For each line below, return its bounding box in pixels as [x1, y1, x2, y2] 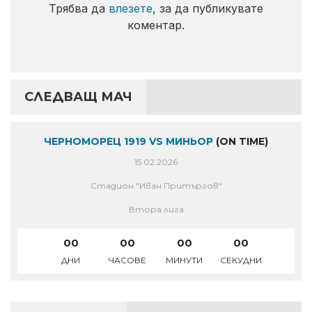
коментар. [127, 17, 185, 32]
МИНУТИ [166, 254, 203, 265]
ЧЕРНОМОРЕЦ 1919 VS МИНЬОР [44, 134, 213, 148]
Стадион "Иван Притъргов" [90, 180, 222, 191]
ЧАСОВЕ [109, 254, 147, 265]
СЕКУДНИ [220, 254, 263, 265]
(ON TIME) [213, 134, 268, 148]
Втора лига [128, 203, 184, 214]
